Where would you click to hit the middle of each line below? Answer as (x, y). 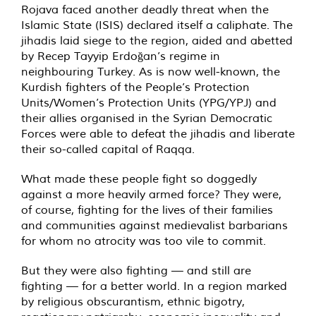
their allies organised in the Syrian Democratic (147, 117)
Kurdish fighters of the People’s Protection (135, 86)
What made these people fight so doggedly (139, 178)
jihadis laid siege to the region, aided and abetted (157, 40)
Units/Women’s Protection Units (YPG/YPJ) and (149, 102)
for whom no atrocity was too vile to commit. (144, 240)
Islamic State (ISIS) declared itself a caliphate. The (157, 24)
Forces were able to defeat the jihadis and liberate (158, 133)
